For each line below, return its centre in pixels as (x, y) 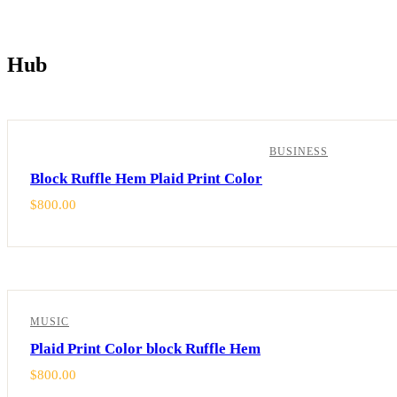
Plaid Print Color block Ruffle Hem (145, 348)
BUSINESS (299, 151)
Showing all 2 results (66, 113)
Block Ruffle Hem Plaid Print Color (146, 178)
